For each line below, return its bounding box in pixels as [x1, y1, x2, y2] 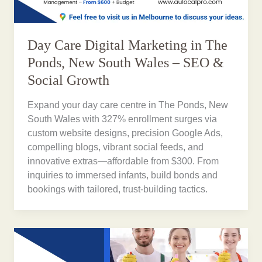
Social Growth [27, 73, 110, 88]
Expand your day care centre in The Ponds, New [27, 99, 229, 110]
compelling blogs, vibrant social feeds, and [27, 142, 204, 152]
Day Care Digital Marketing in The [27, 37, 228, 53]
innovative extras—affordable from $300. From [27, 156, 219, 166]
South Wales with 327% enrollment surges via [27, 113, 218, 124]
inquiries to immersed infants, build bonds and [27, 170, 218, 180]
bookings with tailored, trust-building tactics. [27, 184, 208, 194]
